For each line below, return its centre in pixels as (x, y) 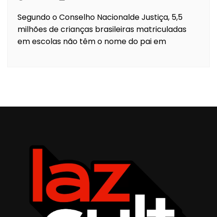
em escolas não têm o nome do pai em (92, 41)
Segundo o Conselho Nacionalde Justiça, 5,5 (100, 17)
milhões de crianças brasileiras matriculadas (102, 29)
